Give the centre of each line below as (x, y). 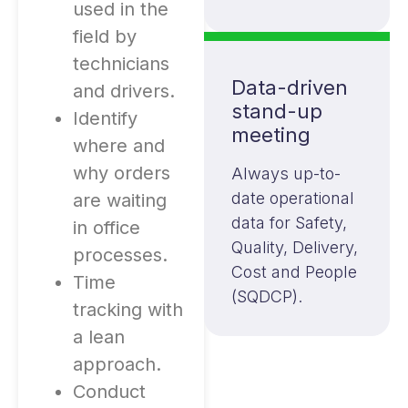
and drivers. (124, 91)
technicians (121, 63)
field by (105, 36)
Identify (105, 118)
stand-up (277, 112)
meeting (271, 135)
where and (119, 145)
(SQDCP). (267, 297)
